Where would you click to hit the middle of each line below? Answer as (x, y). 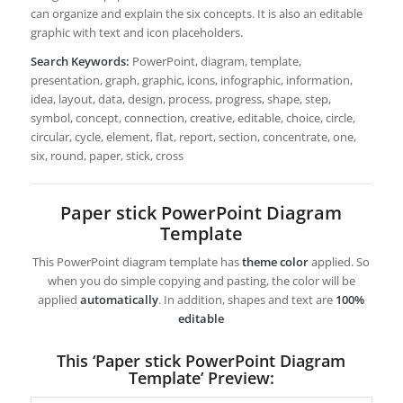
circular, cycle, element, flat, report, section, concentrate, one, (193, 136)
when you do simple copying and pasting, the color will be (201, 280)
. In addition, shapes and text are (247, 299)
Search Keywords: (80, 61)
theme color (276, 261)
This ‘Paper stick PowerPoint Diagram (201, 360)
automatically (120, 299)
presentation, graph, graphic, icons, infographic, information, (191, 80)
